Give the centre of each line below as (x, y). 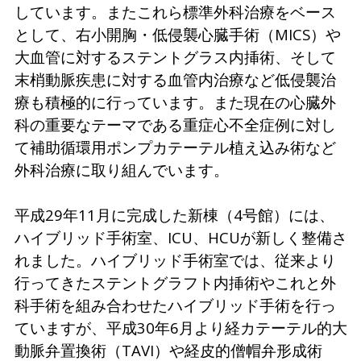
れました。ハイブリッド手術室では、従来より (175, 259)
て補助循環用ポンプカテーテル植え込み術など (175, 147)
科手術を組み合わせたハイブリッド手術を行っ (175, 305)
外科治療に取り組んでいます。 (121, 169)
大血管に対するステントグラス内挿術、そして (175, 56)
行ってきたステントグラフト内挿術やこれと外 (175, 282)
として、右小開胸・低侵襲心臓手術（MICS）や (177, 34)
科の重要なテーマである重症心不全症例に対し (175, 124)
